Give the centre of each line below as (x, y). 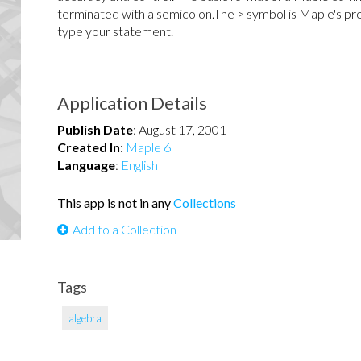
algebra (85, 318)
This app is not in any (115, 203)
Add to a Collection (124, 229)
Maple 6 (148, 147)
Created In (89, 147)
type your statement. (115, 31)
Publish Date (95, 129)
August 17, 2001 (183, 129)
